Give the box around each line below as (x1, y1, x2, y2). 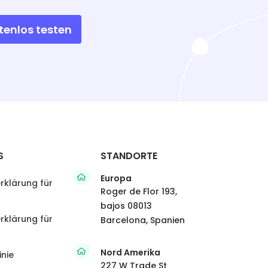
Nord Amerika (100, 246, 161, 259)
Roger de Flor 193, (100, 185, 178, 198)
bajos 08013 (100, 200, 153, 212)
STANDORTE (100, 149, 158, 163)
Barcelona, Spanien (100, 214, 185, 227)
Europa (100, 172, 132, 185)
